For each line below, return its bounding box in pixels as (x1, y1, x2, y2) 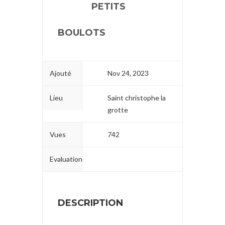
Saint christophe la (107, 93, 166, 102)
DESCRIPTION (58, 197, 123, 208)
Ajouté (50, 68, 71, 77)
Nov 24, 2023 (107, 68, 149, 77)
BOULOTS (58, 27, 105, 38)
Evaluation (50, 154, 82, 163)
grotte (107, 105, 129, 114)
